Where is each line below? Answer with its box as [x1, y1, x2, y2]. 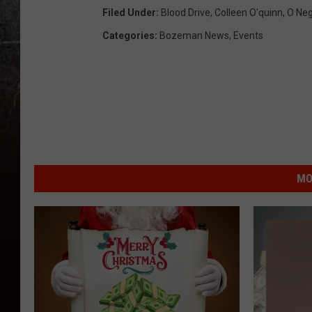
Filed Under [102, 7, 156, 19]
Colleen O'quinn [214, 7, 283, 19]
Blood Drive [161, 7, 210, 19]
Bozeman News [159, 30, 229, 42]
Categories [102, 30, 155, 42]
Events [233, 30, 263, 42]
